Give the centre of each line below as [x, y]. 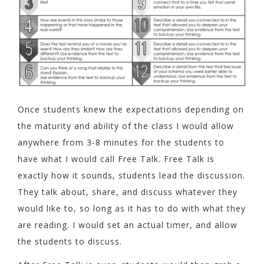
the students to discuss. [70, 242]
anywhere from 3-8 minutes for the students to [121, 143]
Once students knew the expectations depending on [131, 110]
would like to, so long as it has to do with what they [132, 209]
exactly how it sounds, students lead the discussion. [131, 176]
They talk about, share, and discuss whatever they [128, 192]
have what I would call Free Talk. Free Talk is [116, 159]
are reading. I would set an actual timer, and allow [128, 225]
